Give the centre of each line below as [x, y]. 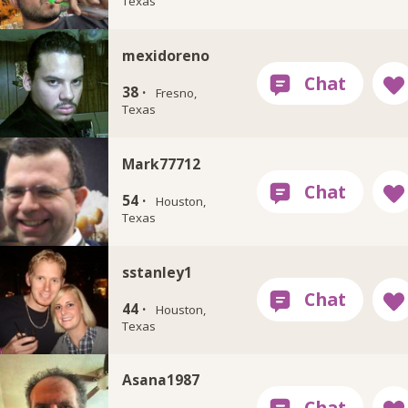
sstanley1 [158, 272]
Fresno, [176, 93]
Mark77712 [162, 163]
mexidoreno [166, 56]
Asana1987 [161, 380]
